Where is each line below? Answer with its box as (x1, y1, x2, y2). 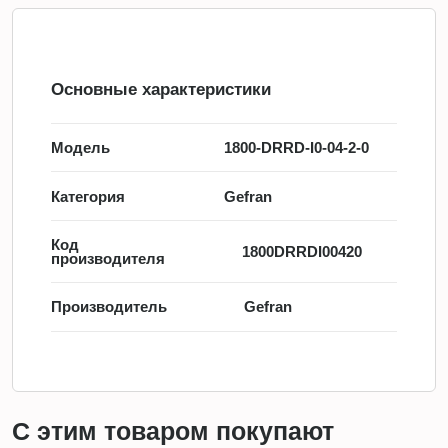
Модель (50, 140, 110, 157)
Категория (50, 188, 125, 205)
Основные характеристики (50, 79, 271, 100)
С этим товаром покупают (12, 418, 335, 446)
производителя (50, 251, 165, 268)
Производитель (50, 299, 167, 316)
